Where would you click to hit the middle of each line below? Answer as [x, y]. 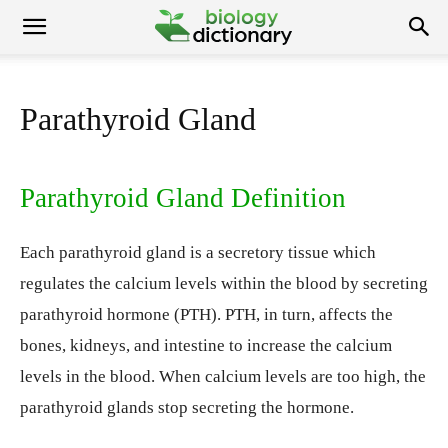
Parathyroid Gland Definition [183, 198]
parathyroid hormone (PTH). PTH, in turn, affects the [206, 314]
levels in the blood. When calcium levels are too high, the [223, 376]
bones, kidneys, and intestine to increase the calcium [206, 345]
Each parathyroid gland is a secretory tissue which [198, 252]
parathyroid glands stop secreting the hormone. [187, 407]
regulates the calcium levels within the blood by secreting [224, 283]
